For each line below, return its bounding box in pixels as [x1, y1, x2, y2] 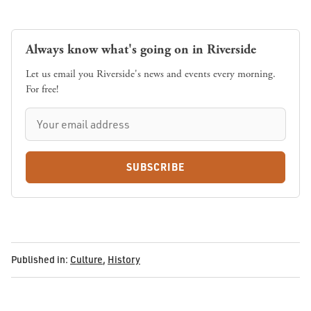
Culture [70, 253, 103, 266]
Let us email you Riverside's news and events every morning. [26, 67, 276, 81]
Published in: [11, 253, 68, 266]
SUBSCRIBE [126, 160, 185, 174]
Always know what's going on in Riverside [26, 40, 256, 58]
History [108, 253, 140, 266]
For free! [26, 83, 58, 96]
